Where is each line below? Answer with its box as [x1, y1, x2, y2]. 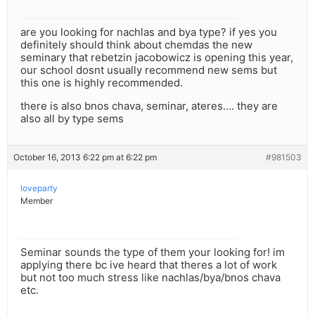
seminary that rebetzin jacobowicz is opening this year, [20, 51, 293, 65]
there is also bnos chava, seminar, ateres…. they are [20, 99, 278, 113]
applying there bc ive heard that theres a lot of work [20, 258, 277, 272]
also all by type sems [20, 112, 124, 126]
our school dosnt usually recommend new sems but [20, 63, 277, 77]
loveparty [20, 183, 58, 194]
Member [20, 195, 53, 207]
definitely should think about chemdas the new [20, 38, 252, 52]
